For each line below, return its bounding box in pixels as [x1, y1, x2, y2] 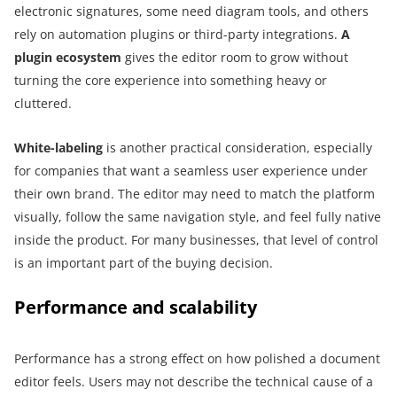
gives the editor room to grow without [121, 49, 348, 66]
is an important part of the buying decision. [14, 254, 273, 272]
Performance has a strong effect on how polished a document [14, 350, 380, 368]
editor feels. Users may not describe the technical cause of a [14, 373, 373, 391]
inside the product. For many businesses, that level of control [14, 231, 378, 249]
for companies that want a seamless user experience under [14, 162, 368, 180]
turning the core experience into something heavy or [14, 72, 327, 90]
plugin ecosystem [14, 49, 121, 66]
